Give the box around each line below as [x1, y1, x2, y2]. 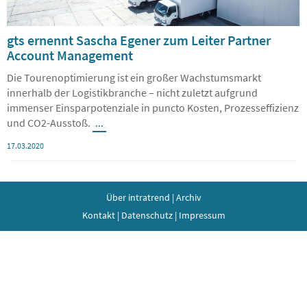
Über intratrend [106, 191, 170, 204]
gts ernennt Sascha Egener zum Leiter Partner [7, 31, 271, 49]
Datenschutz [121, 208, 173, 221]
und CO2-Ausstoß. [7, 115, 93, 130]
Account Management [7, 46, 133, 64]
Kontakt [82, 208, 115, 221]
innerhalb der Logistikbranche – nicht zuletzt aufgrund [7, 85, 258, 99]
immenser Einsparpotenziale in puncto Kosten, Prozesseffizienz [7, 100, 299, 114]
